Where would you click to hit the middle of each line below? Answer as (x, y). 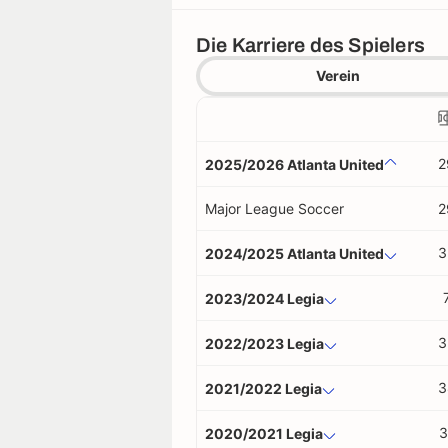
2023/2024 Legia (264, 298)
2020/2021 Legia (264, 433)
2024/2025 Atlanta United (294, 253)
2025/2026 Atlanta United (294, 164)
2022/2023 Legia (264, 343)
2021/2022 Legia (263, 388)
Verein (338, 75)
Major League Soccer (274, 208)
